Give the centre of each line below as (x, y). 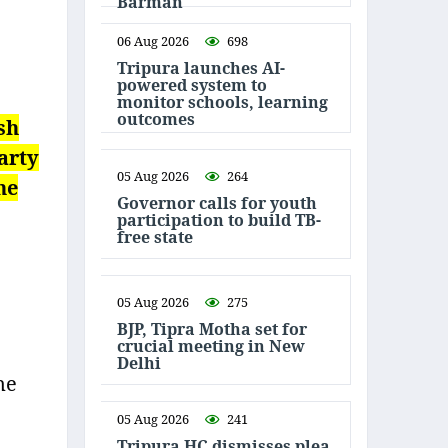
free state (155, 236)
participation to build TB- (219, 219)
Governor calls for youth (217, 202)
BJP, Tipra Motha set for (212, 328)
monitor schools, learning (222, 102)
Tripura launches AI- (201, 68)
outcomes (156, 119)
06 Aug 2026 (153, 41)
